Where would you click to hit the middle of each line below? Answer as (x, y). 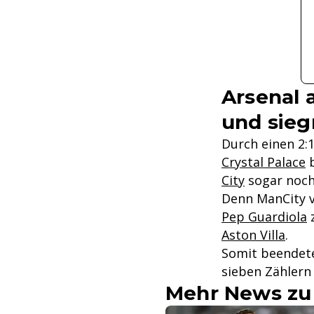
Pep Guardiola (264, 217)
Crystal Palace (264, 162)
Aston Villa (253, 235)
